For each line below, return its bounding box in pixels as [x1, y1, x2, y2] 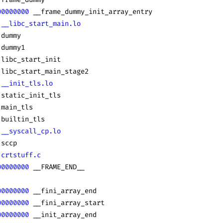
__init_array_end [29, 210, 97, 220]
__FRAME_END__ [29, 162, 85, 172]
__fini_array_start [29, 198, 105, 208]
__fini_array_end [29, 186, 97, 196]
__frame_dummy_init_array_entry [29, 7, 152, 16]
